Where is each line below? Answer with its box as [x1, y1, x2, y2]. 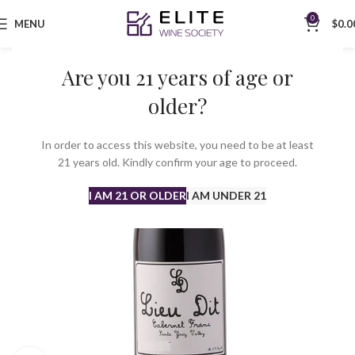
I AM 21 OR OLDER [89, 189, 186, 202]
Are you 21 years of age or [62, 63, 293, 91]
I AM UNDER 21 [186, 189, 266, 202]
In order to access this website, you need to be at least [41, 138, 314, 151]
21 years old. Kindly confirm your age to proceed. [58, 155, 297, 169]
